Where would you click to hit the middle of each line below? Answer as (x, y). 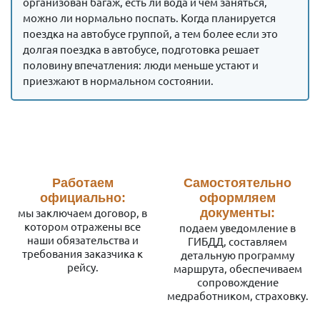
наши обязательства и (82, 239)
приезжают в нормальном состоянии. (118, 80)
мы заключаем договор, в (82, 212)
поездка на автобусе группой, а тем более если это (150, 33)
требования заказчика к (82, 253)
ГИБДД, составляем (237, 241)
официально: (82, 197)
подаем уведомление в (237, 227)
